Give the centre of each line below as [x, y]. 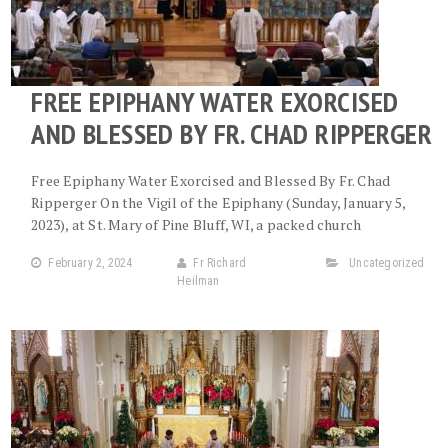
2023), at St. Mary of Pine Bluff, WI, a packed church [196, 224]
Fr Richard [220, 263]
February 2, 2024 [90, 263]
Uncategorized [387, 263]
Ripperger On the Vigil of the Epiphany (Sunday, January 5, [218, 202]
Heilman [198, 281]
